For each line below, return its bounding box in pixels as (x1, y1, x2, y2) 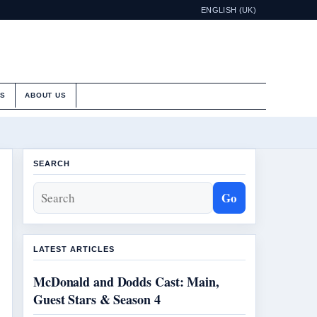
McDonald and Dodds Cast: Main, (33, 272, 219, 291)
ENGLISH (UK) (201, 6, 256, 14)
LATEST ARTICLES (33, 245, 115, 253)
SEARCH (33, 159, 70, 168)
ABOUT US (25, 91, 67, 99)
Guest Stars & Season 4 (33, 290, 161, 309)
